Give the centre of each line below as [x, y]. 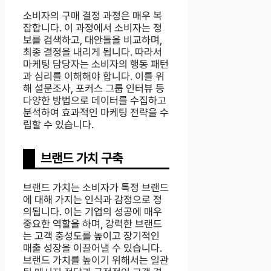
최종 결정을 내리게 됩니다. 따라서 [93, 52]
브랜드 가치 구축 [82, 158]
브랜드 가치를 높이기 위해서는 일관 [96, 260]
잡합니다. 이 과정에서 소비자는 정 [93, 28]
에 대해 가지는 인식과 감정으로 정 [93, 200]
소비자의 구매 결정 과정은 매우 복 [93, 16]
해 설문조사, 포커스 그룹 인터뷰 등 [94, 89]
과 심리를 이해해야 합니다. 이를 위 [94, 77]
